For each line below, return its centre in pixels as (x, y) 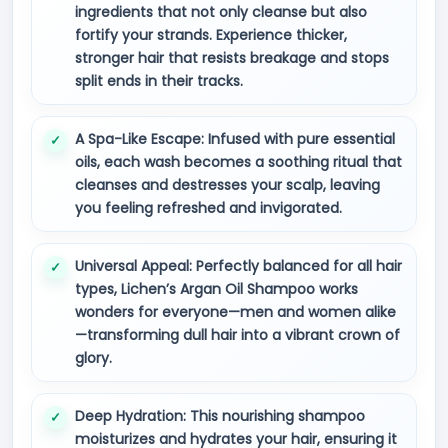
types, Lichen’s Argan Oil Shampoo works (216, 289)
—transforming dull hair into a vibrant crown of (237, 335)
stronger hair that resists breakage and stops (232, 58)
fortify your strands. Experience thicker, (211, 35)
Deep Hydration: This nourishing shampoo (220, 416)
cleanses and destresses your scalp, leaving (227, 185)
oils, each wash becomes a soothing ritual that (238, 162)
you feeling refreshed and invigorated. (208, 208)
